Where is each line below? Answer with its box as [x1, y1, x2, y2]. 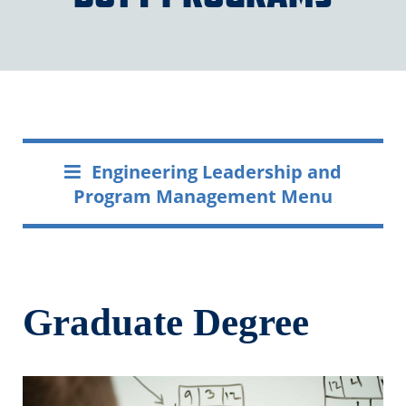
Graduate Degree [23, 301, 310, 344]
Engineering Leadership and [91, 159, 342, 185]
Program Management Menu [73, 183, 333, 209]
